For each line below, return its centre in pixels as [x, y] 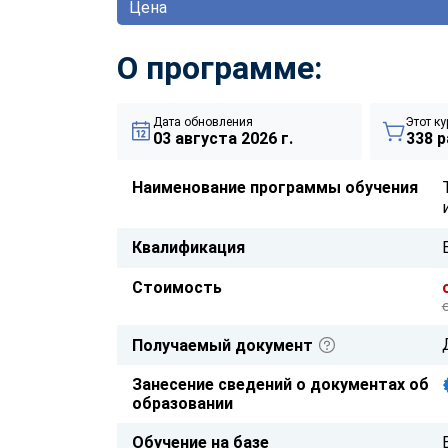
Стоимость [177, 287]
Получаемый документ [224, 345]
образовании [182, 403]
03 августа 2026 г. [223, 138]
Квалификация [188, 247]
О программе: [219, 67]
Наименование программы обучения [275, 187]
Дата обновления [203, 121]
